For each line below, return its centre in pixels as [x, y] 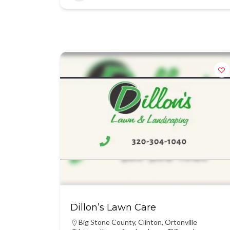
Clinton [150, 222]
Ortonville [181, 222]
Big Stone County [107, 222]
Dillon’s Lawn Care [113, 207]
